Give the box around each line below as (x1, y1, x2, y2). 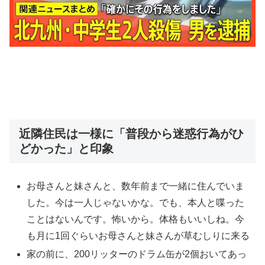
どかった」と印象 (19, 141, 114, 155)
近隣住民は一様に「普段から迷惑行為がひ (19, 127, 244, 140)
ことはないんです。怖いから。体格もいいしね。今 (27, 214, 245, 225)
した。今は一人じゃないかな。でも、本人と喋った (27, 198, 245, 208)
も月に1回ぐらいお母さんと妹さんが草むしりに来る (27, 231, 250, 241)
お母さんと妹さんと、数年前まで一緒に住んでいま (27, 181, 245, 192)
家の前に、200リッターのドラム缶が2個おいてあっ (27, 249, 247, 260)
